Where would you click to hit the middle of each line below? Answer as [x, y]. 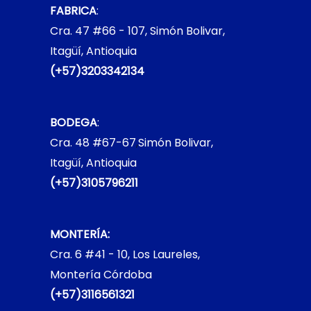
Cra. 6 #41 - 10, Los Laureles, [125, 254]
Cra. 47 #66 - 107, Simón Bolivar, [137, 31]
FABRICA [73, 11]
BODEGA [74, 123]
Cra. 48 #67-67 [93, 143]
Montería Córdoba [101, 274]
